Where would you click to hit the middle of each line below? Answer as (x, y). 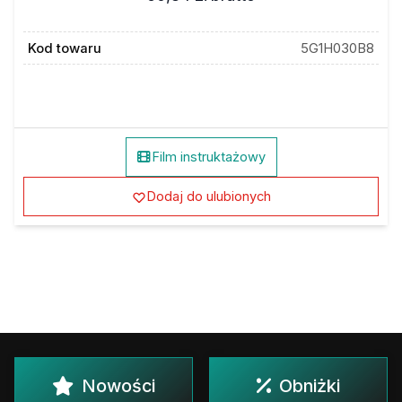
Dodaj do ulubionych (208, 197)
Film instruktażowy (208, 157)
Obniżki (310, 386)
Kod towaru (64, 48)
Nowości (118, 386)
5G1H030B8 (338, 48)
